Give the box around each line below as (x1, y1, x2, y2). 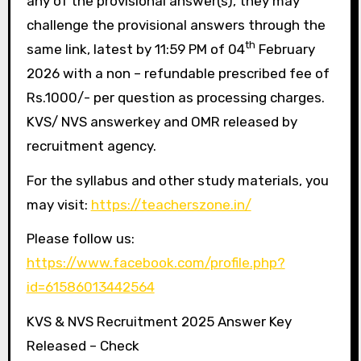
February (255, 40, 315, 57)
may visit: (26, 196, 91, 213)
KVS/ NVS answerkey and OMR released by (26, 113, 297, 130)
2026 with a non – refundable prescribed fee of (26, 64, 330, 81)
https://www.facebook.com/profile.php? (26, 255, 285, 272)
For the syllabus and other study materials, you (26, 172, 329, 189)
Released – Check (26, 338, 139, 355)
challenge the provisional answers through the (26, 16, 326, 33)
